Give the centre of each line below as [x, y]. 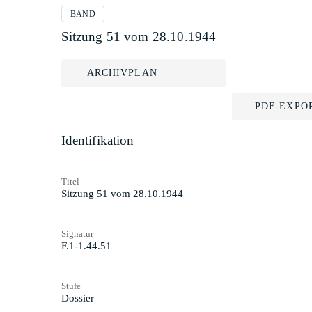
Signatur [77, 233]
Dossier [77, 298]
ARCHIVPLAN [122, 73]
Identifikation [97, 140]
